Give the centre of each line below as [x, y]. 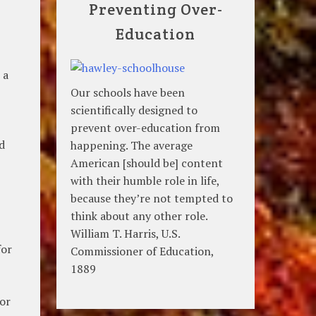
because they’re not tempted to [152, 198]
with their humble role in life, [145, 180]
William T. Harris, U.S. [126, 233]
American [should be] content [147, 163]
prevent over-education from [146, 127]
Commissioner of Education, [142, 251]
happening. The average [132, 145]
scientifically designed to [134, 110]
